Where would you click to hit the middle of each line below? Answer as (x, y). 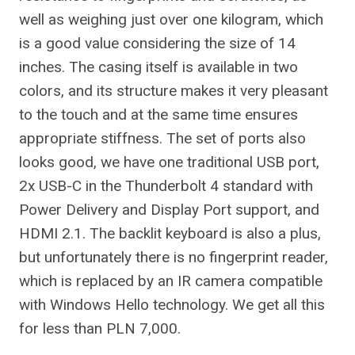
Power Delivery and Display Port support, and (169, 210)
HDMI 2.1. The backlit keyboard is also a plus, (170, 233)
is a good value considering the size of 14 (157, 43)
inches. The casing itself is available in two (158, 67)
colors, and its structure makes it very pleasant (174, 91)
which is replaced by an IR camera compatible (171, 281)
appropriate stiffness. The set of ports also (162, 138)
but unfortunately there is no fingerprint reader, (174, 257)
